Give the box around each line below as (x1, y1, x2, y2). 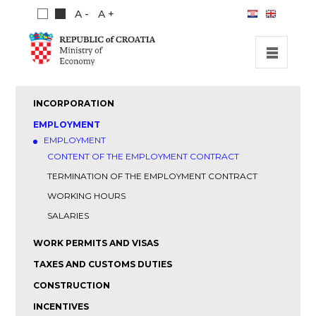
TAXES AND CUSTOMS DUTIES (33, 259, 173, 269)
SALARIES (47, 210, 90, 221)
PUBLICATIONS (121, 188, 195, 199)
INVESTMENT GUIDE (108, 135, 208, 147)
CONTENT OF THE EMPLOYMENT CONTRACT (47, 151, 240, 162)
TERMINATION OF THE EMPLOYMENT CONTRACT (47, 171, 258, 181)
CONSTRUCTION (33, 280, 111, 291)
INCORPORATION (33, 98, 115, 109)
